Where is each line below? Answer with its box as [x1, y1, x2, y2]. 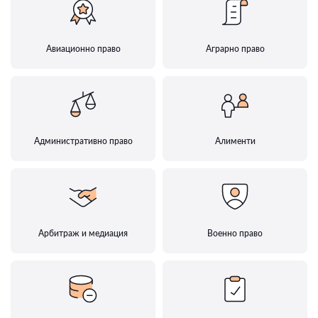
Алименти [214, 136, 256, 147]
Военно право [207, 228, 263, 239]
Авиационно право [45, 43, 121, 55]
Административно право [33, 136, 133, 147]
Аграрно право [205, 43, 265, 55]
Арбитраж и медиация [38, 228, 128, 239]
